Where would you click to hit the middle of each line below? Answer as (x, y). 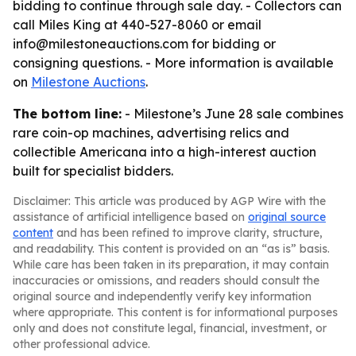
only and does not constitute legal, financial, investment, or (170, 328)
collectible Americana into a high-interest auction (164, 152)
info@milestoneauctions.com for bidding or (144, 44)
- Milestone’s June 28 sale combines (232, 114)
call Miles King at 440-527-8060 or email (137, 25)
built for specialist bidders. (93, 171)
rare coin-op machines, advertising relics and (151, 133)
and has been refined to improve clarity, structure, (188, 233)
